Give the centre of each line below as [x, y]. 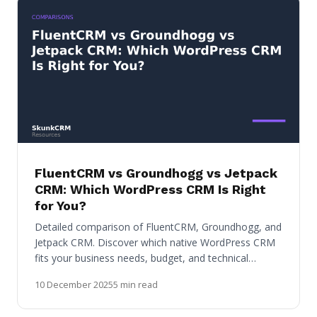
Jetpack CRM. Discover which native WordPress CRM [155, 243]
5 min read [136, 285]
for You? [60, 206]
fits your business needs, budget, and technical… [145, 258]
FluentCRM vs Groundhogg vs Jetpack [156, 173]
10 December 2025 [74, 285]
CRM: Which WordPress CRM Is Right [150, 190]
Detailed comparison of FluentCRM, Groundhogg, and [158, 227]
